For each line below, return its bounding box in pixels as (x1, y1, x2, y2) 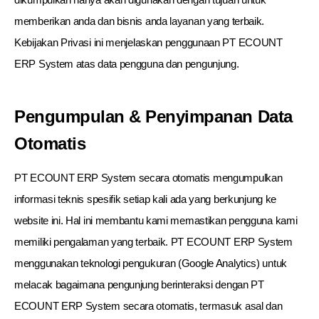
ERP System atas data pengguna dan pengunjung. (14, 58, 239, 70)
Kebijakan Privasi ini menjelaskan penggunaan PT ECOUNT (14, 36, 283, 48)
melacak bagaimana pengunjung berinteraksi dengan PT (14, 278, 264, 291)
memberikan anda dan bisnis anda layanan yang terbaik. (14, 15, 265, 27)
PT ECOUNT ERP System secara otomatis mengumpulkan (14, 172, 283, 184)
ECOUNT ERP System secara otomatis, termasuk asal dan (14, 300, 283, 312)
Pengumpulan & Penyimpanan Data (14, 107, 293, 126)
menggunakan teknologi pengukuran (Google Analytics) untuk (14, 257, 287, 269)
